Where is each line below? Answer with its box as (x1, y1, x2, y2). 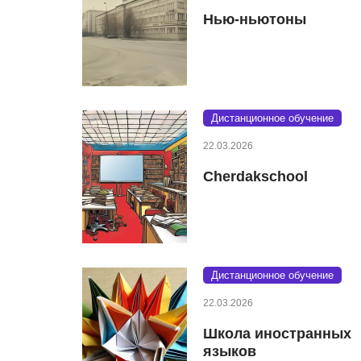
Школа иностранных (203, 325, 351, 342)
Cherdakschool (203, 168, 308, 185)
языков (203, 342, 256, 359)
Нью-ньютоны (203, 10, 306, 27)
